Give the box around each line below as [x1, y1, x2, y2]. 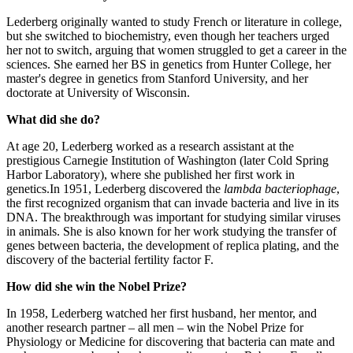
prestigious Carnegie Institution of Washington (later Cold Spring [6, 153, 329, 167]
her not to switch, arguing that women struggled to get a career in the [6, 43, 347, 57]
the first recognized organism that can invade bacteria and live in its [6, 195, 339, 210]
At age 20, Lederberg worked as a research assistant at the [6, 139, 294, 153]
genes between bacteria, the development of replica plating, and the [6, 238, 339, 252]
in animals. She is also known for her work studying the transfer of [6, 224, 336, 238]
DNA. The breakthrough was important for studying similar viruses [6, 210, 340, 224]
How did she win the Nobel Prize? [6, 279, 187, 293]
